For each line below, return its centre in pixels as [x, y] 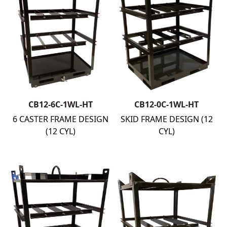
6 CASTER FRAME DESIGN [60, 119]
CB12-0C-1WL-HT [167, 105]
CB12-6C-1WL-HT [60, 105]
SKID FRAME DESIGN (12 [166, 119]
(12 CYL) [60, 131]
